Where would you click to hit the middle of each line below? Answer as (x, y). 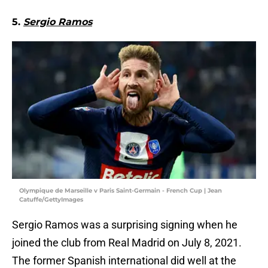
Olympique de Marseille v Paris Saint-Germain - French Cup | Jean (121, 191)
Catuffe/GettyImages (51, 200)
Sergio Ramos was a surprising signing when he (125, 225)
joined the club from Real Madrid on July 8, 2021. (127, 243)
